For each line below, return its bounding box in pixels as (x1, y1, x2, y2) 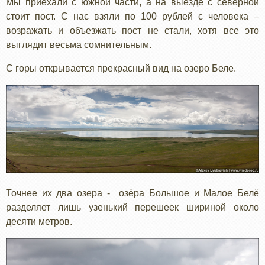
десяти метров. (6, 216, 72, 227)
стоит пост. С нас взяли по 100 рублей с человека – (6, 11, 259, 21)
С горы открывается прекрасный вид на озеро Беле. (6, 63, 236, 73)
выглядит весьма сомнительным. (6, 39, 154, 50)
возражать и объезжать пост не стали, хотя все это (6, 25, 259, 35)
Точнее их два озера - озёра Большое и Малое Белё (6, 188, 259, 199)
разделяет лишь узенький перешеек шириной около (6, 202, 259, 213)
